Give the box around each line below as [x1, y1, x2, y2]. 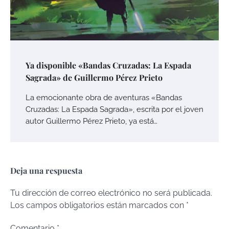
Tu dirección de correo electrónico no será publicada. [10, 188, 212, 198]
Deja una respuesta [10, 165, 82, 176]
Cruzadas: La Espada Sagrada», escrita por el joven [26, 105, 203, 114]
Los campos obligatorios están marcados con [10, 200, 186, 211]
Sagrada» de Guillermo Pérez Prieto [26, 72, 163, 83]
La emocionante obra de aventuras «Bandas [26, 93, 182, 102]
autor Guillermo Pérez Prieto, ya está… [26, 117, 157, 126]
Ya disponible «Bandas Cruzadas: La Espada [26, 60, 191, 71]
